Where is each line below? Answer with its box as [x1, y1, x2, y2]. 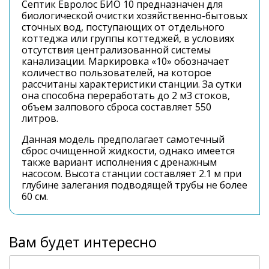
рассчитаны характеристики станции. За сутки [22, 77, 241, 91]
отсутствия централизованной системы [22, 43, 211, 56]
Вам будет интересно [9, 232, 157, 252]
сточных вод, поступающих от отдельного [22, 20, 225, 34]
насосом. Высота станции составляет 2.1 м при [22, 167, 241, 180]
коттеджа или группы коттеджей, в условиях [22, 32, 234, 45]
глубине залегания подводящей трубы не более [22, 178, 247, 192]
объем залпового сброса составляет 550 [22, 100, 211, 113]
